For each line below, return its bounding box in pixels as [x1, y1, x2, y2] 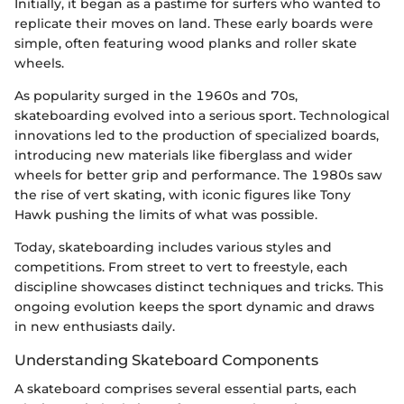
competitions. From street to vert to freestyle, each [14, 258, 348, 275]
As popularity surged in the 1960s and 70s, [14, 87, 298, 104]
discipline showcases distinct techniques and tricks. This [14, 278, 383, 295]
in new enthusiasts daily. [14, 317, 175, 335]
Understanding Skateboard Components [14, 350, 318, 369]
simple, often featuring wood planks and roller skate [14, 34, 357, 51]
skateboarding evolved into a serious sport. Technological [14, 106, 390, 124]
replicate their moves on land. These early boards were [14, 14, 373, 32]
